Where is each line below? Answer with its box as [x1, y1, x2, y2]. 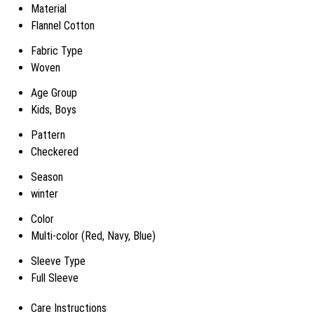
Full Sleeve [31, 271, 78, 285]
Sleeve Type [31, 254, 86, 268]
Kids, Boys [31, 103, 76, 116]
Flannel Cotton [31, 19, 95, 32]
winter [31, 187, 58, 200]
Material [31, 2, 67, 15]
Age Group [31, 86, 77, 100]
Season [31, 170, 63, 184]
